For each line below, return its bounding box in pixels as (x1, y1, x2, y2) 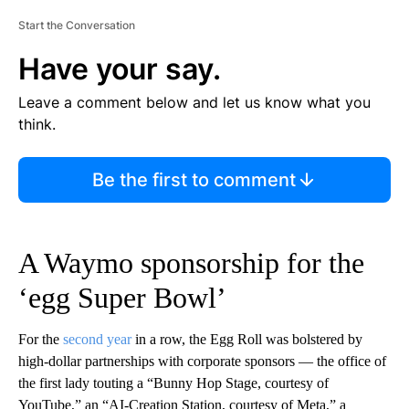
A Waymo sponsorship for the (18, 246, 364, 280)
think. (18, 115, 56, 134)
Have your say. (18, 51, 221, 88)
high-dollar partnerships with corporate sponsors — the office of (18, 353, 386, 370)
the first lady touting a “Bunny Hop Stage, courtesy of (18, 375, 329, 392)
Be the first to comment (91, 169, 296, 192)
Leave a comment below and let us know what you (18, 93, 371, 112)
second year (63, 331, 131, 348)
